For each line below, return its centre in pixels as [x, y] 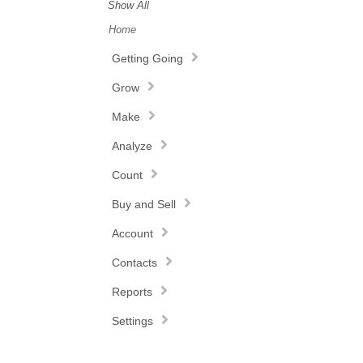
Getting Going [147, 58]
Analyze [132, 146]
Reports [132, 292]
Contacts [135, 263]
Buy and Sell [144, 204]
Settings [132, 321]
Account [132, 233]
